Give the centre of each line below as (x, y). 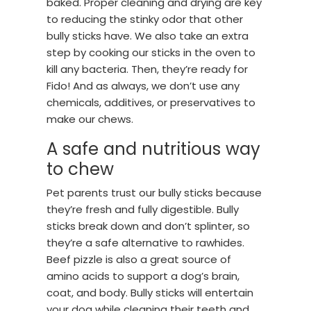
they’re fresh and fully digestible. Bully (143, 209)
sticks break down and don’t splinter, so (149, 226)
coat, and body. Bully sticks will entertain (150, 293)
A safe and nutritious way (154, 149)
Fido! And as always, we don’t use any (143, 86)
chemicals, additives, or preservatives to (151, 102)
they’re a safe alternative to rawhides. (146, 243)
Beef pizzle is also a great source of (139, 259)
